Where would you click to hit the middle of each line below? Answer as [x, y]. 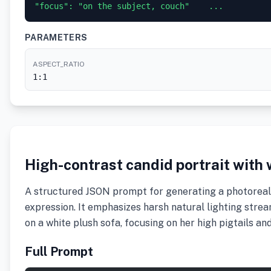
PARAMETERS [56, 38]
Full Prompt [59, 252]
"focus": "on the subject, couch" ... [129, 6]
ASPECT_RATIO [59, 64]
